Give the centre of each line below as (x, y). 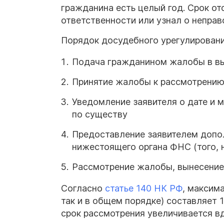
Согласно (82, 188)
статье (119, 188)
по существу (111, 114)
